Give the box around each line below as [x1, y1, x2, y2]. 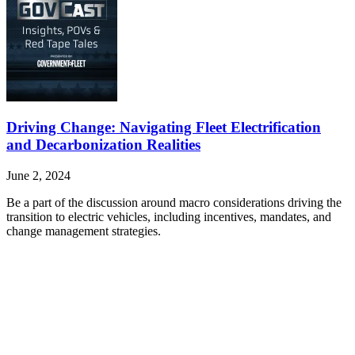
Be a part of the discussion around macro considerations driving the [6, 196, 342, 210]
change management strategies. [6, 224, 161, 239]
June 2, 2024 [6, 169, 71, 183]
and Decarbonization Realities [6, 136, 200, 154]
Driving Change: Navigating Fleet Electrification [6, 119, 321, 136]
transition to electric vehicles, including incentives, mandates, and [6, 210, 331, 224]
